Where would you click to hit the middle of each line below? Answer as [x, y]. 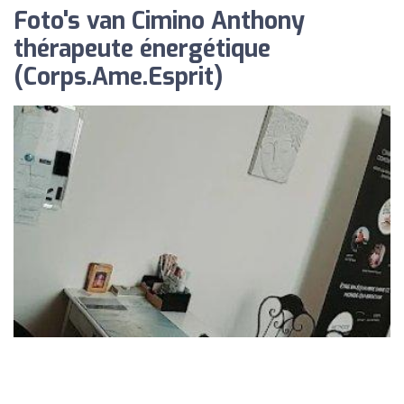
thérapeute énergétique [142, 49]
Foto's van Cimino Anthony [159, 21]
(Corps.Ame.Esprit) [118, 77]
